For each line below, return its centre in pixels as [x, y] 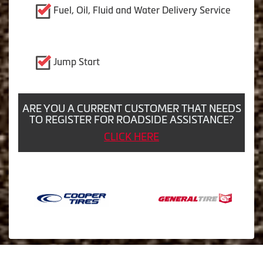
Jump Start [77, 61]
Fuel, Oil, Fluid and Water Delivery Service [142, 10]
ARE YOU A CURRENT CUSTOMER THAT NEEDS [131, 108]
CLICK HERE [131, 136]
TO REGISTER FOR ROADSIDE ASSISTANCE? [131, 119]
